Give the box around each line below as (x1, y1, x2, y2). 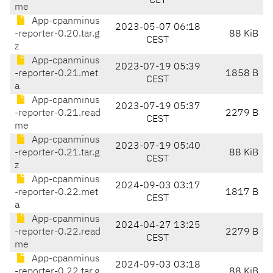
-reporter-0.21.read (15, 108, 101, 119)
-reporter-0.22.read (15, 227, 101, 238)
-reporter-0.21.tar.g (15, 148, 99, 158)
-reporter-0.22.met (15, 188, 98, 198)
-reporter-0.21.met (15, 69, 98, 79)
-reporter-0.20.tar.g (15, 29, 99, 40)
